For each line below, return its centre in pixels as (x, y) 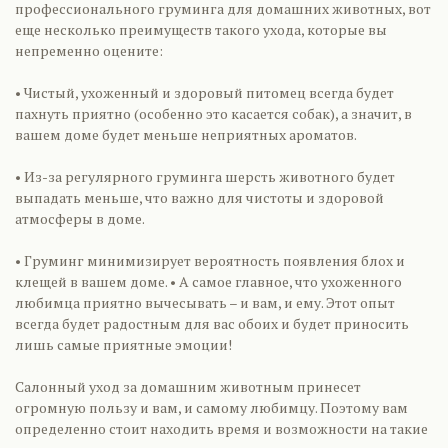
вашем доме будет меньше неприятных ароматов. (186, 134)
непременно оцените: (89, 50)
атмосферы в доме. (80, 218)
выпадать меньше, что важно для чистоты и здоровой (199, 197)
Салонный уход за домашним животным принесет (188, 386)
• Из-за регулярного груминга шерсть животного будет (205, 176)
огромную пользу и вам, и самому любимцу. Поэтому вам (211, 407)
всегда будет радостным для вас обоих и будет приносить (212, 323)
